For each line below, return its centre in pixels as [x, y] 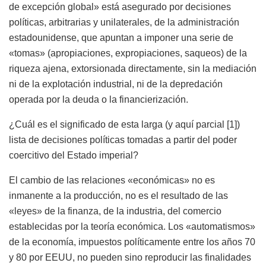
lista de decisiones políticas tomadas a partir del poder [123, 140]
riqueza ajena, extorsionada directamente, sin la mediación [133, 68]
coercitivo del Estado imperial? [74, 155]
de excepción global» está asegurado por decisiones [120, 7]
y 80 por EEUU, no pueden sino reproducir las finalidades [130, 257]
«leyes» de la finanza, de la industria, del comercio [115, 211]
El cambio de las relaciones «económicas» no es [112, 180]
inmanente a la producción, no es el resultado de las [118, 195]
